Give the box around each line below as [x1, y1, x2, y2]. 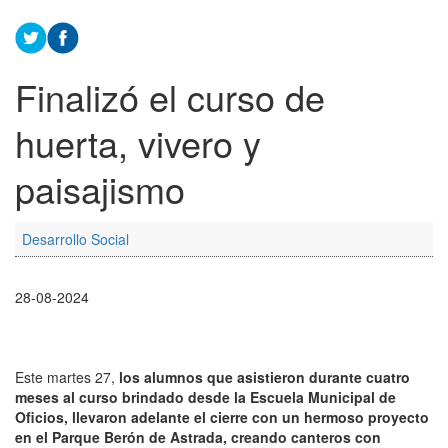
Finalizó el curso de [15, 71, 325, 123]
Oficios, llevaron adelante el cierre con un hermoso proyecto [15, 407, 429, 428]
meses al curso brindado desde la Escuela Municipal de [15, 387, 396, 408]
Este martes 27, [15, 367, 119, 388]
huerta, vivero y [15, 117, 261, 169]
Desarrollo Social [22, 229, 129, 250]
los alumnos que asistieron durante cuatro [119, 367, 410, 388]
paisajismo [15, 163, 185, 215]
